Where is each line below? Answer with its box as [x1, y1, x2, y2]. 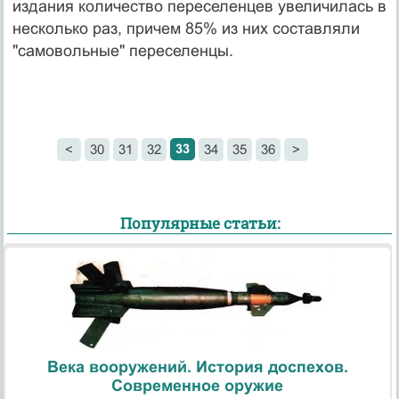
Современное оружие [111, 376, 284, 395]
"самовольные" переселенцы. [12, 41, 233, 60]
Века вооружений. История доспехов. [46, 357, 348, 376]
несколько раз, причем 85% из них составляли [12, 19, 360, 37]
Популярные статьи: [119, 213, 280, 234]
